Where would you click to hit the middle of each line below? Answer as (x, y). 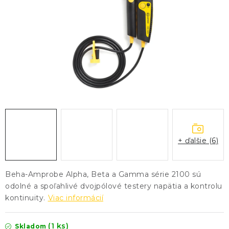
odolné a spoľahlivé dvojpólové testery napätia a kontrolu (114, 186)
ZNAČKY (24, 54)
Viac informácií (75, 198)
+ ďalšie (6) (198, 140)
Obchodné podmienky (51, 83)
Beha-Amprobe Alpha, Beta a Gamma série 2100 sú (103, 174)
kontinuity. (25, 198)
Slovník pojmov (168, 83)
